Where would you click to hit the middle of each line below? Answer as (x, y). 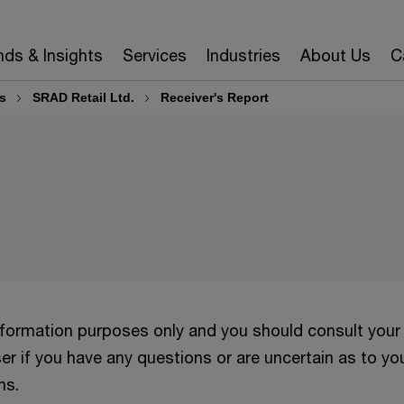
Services (154, 55)
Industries (243, 55)
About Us (335, 55)
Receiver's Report (215, 97)
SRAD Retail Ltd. (83, 97)
